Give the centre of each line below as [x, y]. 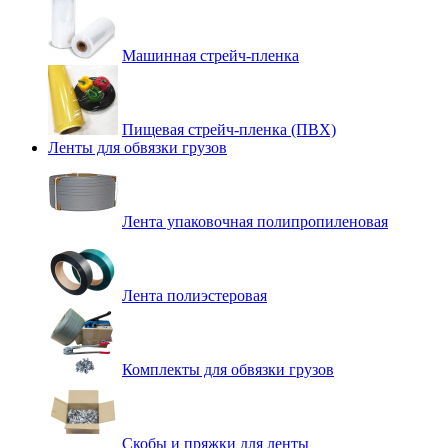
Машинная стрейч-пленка [210, 55]
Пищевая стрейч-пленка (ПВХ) [229, 129]
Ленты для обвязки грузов [137, 147]
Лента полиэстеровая [194, 295]
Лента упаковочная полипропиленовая [255, 221]
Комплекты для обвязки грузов [228, 369]
